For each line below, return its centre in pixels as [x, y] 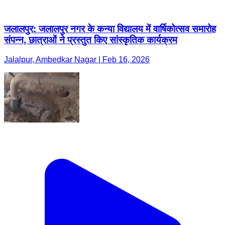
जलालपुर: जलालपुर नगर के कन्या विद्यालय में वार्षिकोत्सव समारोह [110, 29]
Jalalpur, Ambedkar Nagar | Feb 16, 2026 [77, 59]
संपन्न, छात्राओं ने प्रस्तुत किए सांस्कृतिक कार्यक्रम [91, 40]
